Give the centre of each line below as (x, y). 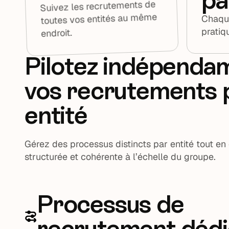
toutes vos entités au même (99, 19)
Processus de (110, 204)
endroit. (56, 33)
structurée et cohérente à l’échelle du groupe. (120, 156)
